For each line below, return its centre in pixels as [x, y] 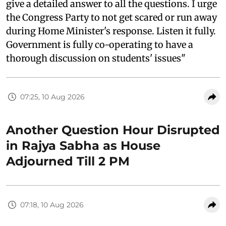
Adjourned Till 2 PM [68, 161]
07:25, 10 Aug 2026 [52, 97]
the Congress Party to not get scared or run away [111, 17]
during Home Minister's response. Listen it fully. [111, 31]
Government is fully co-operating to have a [100, 45]
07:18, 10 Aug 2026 [52, 205]
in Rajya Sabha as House [83, 146]
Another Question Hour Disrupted [113, 130]
